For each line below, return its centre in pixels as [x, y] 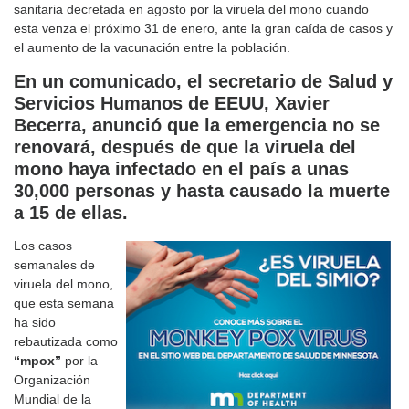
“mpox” [37, 361]
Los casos [43, 246]
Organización [52, 380]
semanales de [54, 265]
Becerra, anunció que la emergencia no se [197, 126]
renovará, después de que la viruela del [185, 147]
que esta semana [64, 304]
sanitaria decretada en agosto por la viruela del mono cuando [191, 10]
